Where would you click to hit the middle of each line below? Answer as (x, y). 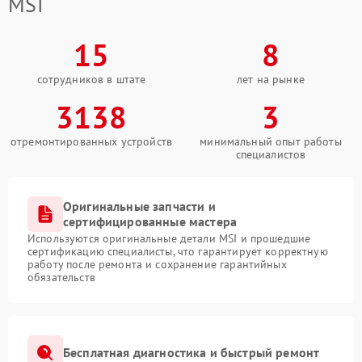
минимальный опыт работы (271, 141)
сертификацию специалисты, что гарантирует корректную (178, 251)
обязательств (61, 277)
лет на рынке (271, 79)
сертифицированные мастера (150, 221)
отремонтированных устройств (91, 141)
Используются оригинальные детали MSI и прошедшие (169, 238)
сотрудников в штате (91, 79)
